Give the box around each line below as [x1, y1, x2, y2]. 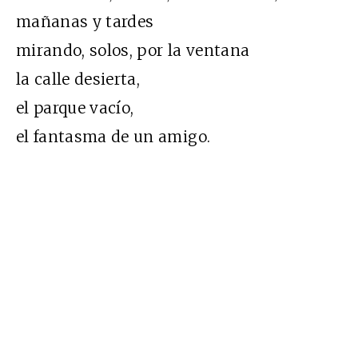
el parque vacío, [16, 97, 134, 117]
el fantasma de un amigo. [16, 126, 211, 146]
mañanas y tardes [16, 11, 154, 31]
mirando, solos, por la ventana [16, 40, 250, 60]
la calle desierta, [16, 69, 141, 89]
